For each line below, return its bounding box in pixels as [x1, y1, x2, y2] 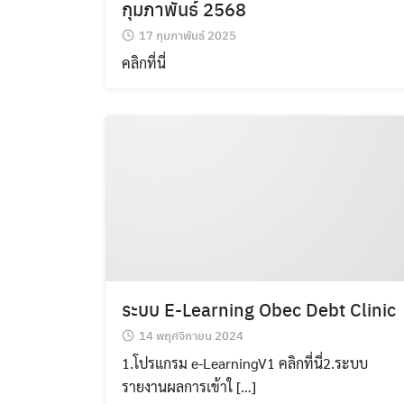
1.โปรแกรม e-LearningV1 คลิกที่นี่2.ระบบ [122, 353, 368, 372]
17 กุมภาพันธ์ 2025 [139, 26, 236, 44]
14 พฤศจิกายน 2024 [139, 326, 243, 344]
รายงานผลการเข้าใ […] [122, 377, 256, 396]
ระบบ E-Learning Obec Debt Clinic [122, 296, 396, 322]
